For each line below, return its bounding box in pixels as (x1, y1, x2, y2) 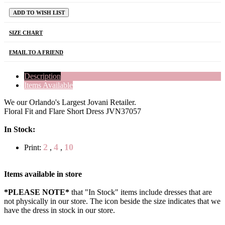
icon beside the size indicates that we (104, 197, 220, 206)
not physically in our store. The (4, 197, 104, 206)
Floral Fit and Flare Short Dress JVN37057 (4, 107, 141, 116)
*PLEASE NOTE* (4, 188, 69, 197)
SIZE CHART (9, 30, 43, 36)
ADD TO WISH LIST (13, 10, 65, 16)
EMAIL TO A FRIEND (9, 49, 63, 56)
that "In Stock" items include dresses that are (69, 188, 212, 197)
